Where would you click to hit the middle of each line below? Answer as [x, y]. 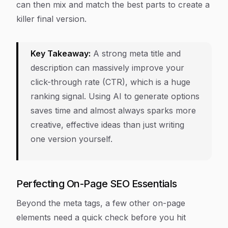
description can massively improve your [107, 68]
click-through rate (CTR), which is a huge [110, 82]
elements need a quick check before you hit [101, 218]
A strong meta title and [136, 54]
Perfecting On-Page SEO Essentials [97, 184]
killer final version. [51, 19]
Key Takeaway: [61, 54]
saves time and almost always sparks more [113, 111]
